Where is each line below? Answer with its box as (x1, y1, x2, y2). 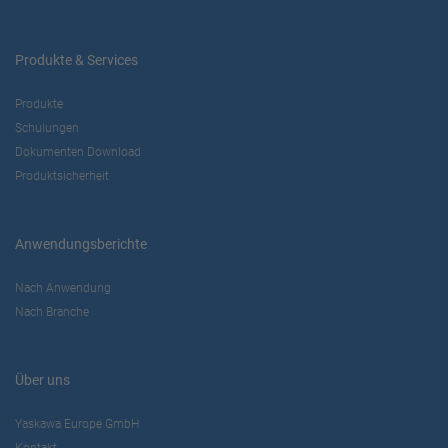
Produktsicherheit (15, 169, 109, 184)
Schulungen (15, 121, 79, 136)
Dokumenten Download (15, 145, 141, 160)
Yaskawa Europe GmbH (15, 417, 139, 432)
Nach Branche (15, 305, 89, 320)
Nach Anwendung (15, 281, 111, 296)
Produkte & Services (15, 52, 138, 69)
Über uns (15, 372, 70, 389)
